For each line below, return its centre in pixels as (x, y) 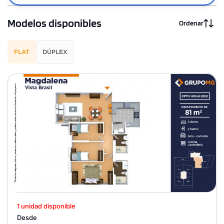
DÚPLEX (55, 51)
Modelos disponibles (54, 23)
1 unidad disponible (46, 206)
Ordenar (191, 23)
